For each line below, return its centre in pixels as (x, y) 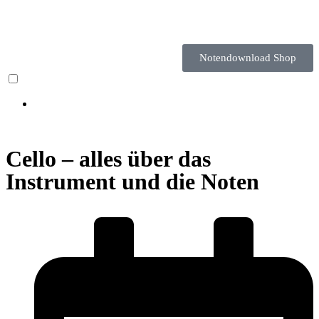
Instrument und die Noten (132, 182)
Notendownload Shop (248, 58)
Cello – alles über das (108, 159)
